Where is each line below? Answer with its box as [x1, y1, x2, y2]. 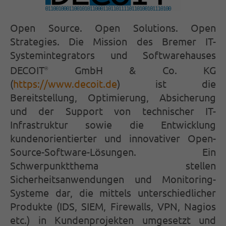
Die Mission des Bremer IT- [69, 35, 216, 47]
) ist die [117, 77, 216, 90]
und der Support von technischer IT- [10, 104, 216, 117]
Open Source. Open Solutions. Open [10, 21, 216, 34]
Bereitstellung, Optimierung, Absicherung [10, 90, 216, 103]
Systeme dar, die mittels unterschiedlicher [10, 186, 216, 199]
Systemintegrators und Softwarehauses [10, 48, 216, 61]
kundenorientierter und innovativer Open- [10, 131, 216, 144]
